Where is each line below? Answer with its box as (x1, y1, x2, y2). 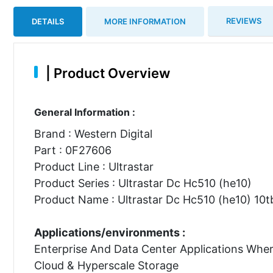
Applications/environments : (34, 225, 185, 239)
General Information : (34, 105, 135, 118)
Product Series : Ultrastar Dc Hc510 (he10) (34, 176, 252, 190)
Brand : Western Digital (34, 127, 152, 140)
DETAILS (32, 16, 64, 26)
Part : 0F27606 (34, 143, 112, 157)
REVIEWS (226, 16, 261, 26)
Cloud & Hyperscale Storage (34, 258, 179, 272)
